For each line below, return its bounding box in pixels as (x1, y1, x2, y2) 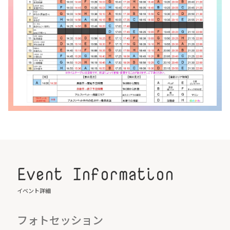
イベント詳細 (16, 186, 51, 195)
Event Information (16, 162, 174, 185)
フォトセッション (16, 212, 103, 227)
